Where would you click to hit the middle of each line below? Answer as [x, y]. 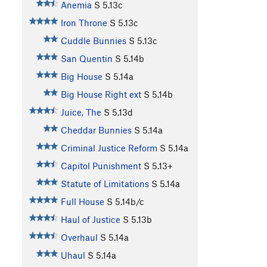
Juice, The [81, 112]
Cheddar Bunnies [96, 130]
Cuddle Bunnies [93, 41]
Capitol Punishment [101, 166]
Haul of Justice [90, 220]
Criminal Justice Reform [109, 148]
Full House [82, 202]
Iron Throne [84, 23]
